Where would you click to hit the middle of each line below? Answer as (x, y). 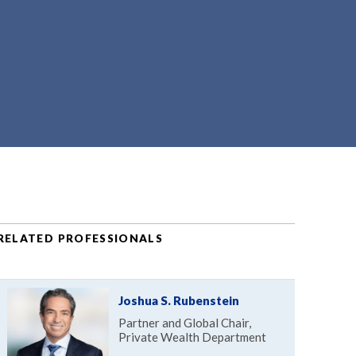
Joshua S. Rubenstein (178, 300)
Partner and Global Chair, (184, 322)
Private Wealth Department (192, 337)
